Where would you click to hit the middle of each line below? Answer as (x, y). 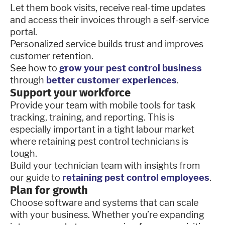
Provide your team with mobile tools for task (103, 105)
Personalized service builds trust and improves (107, 44)
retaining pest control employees (135, 177)
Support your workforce (70, 92)
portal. (25, 32)
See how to (34, 68)
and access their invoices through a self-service (109, 20)
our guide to (35, 177)
